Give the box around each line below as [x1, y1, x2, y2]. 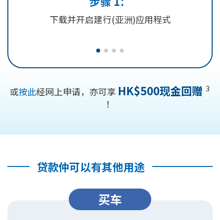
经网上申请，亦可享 [36, 84, 118, 98]
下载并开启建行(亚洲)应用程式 [49, 12, 171, 26]
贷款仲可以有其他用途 [37, 158, 145, 174]
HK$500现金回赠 [118, 82, 203, 98]
